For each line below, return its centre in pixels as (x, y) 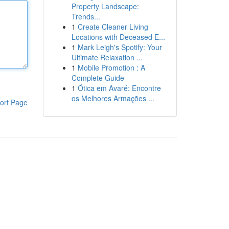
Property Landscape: (105, 6)
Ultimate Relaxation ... (107, 57)
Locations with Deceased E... (118, 37)
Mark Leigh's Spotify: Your (120, 47)
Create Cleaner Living (113, 27)
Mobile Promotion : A (111, 67)
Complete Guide (98, 78)
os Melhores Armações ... (113, 98)
